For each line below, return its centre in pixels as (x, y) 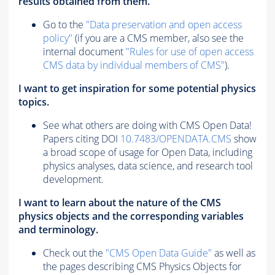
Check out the (74, 253)
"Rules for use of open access (190, 52)
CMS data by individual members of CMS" (134, 65)
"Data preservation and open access (164, 25)
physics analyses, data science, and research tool (148, 166)
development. (73, 180)
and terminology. (58, 230)
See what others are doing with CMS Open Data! (147, 126)
